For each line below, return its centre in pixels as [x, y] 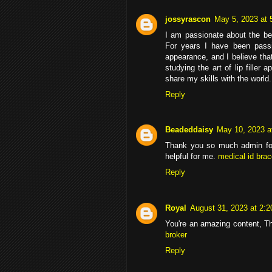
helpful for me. [192, 157]
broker [176, 234]
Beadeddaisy [189, 130]
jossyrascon [188, 19]
